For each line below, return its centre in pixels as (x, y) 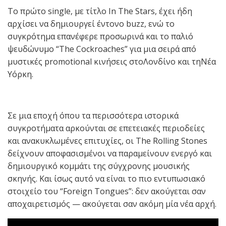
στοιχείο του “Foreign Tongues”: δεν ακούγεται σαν (107, 191)
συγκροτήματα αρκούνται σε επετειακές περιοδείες (106, 128)
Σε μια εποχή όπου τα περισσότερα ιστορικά (93, 115)
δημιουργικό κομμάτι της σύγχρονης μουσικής (99, 166)
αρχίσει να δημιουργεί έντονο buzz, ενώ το (91, 23)
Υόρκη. (20, 74)
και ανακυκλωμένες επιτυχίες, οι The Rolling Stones (107, 140)
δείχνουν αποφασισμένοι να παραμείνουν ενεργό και (110, 153)
